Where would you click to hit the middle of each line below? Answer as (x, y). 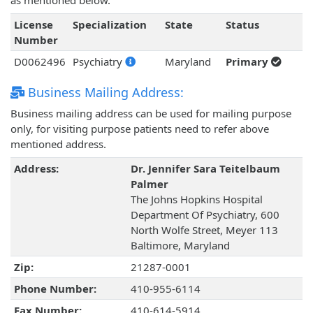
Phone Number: (55, 289)
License (33, 25)
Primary (248, 62)
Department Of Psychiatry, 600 (205, 215)
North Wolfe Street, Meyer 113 (204, 230)
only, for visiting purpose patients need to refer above (140, 129)
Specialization (109, 25)
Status (242, 25)
